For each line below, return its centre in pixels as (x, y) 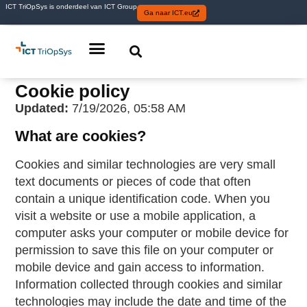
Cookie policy (73, 91)
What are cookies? (81, 136)
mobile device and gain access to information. (140, 267)
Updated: (42, 109)
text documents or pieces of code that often (133, 181)
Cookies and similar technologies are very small (146, 164)
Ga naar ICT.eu (168, 13)
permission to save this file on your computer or (145, 250)
